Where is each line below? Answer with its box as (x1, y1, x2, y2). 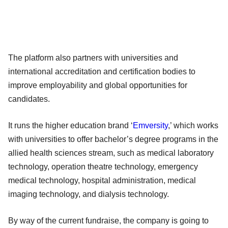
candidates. (8, 94, 50, 103)
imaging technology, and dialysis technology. (8, 189, 169, 198)
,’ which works (168, 121, 218, 130)
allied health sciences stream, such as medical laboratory (8, 148, 214, 157)
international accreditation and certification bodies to (8, 67, 195, 76)
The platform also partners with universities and (8, 53, 178, 62)
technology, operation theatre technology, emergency (8, 162, 198, 171)
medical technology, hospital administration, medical (8, 176, 196, 185)
